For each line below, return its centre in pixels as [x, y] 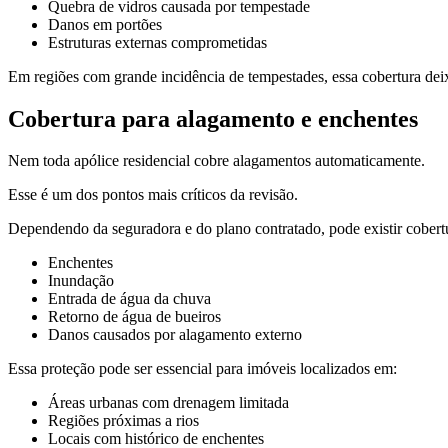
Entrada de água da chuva [129, 299]
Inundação [81, 281]
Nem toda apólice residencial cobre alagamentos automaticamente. [216, 161]
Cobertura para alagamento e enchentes [213, 118]
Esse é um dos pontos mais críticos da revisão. [153, 195]
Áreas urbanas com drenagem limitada [168, 403]
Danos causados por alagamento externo [175, 335]
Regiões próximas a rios [123, 421]
